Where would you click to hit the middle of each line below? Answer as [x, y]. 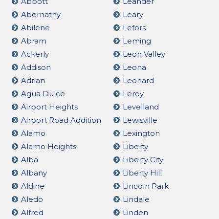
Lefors [134, 27]
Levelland [141, 107]
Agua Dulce [43, 93]
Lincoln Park [145, 186]
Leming [137, 41]
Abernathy [41, 14]
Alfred [32, 212]
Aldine [33, 186]
